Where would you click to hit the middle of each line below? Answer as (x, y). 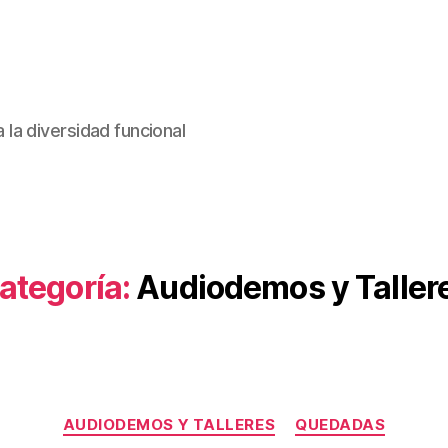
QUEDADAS (340, 424)
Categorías (267, 415)
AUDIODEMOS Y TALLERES (169, 424)
